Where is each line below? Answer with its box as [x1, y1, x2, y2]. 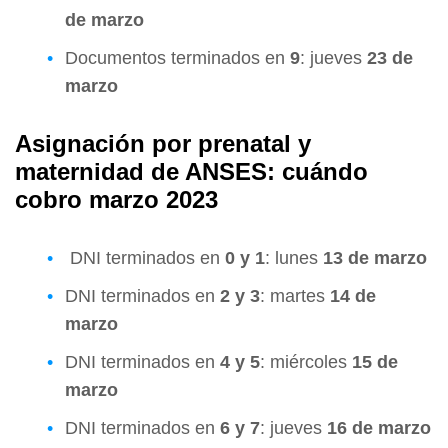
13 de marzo [323, 248, 427, 269]
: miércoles [260, 352, 352, 373]
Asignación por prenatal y [15, 130, 311, 158]
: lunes [265, 248, 323, 269]
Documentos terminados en [65, 48, 290, 69]
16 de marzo [327, 418, 431, 439]
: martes [260, 286, 330, 307]
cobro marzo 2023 [15, 186, 218, 214]
